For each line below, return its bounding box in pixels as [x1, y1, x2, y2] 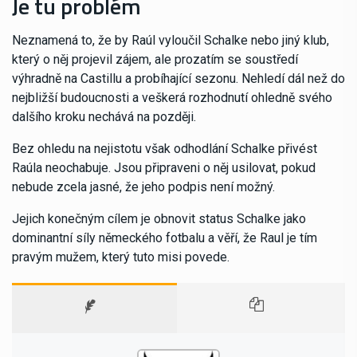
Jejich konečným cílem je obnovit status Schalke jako [12, 210, 306, 226]
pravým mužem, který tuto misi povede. [12, 249, 229, 265]
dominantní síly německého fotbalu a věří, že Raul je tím [12, 229, 317, 245]
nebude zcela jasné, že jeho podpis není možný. [12, 178, 275, 194]
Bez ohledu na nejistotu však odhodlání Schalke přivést [12, 140, 317, 156]
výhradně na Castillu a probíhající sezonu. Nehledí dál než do [12, 70, 345, 86]
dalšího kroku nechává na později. [12, 108, 196, 124]
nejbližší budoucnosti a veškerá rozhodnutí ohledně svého [12, 89, 332, 105]
